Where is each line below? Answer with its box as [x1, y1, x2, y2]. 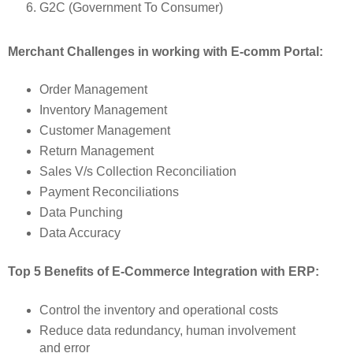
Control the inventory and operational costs [39, 303, 278, 317]
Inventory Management [39, 103, 167, 117]
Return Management [39, 144, 154, 158]
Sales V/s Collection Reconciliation [39, 165, 236, 179]
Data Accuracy [39, 226, 121, 240]
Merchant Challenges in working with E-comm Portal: [8, 44, 323, 58]
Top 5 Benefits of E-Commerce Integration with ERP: [8, 265, 319, 279]
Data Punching [39, 206, 123, 220]
